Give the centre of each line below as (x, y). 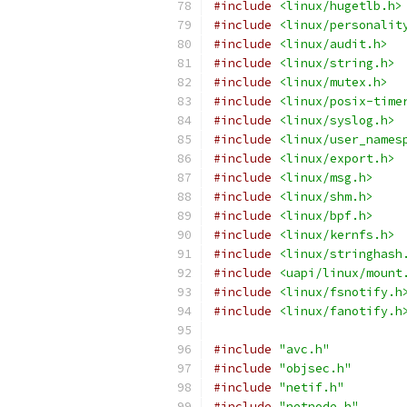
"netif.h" (312, 387)
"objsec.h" (315, 368)
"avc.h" (304, 349)
